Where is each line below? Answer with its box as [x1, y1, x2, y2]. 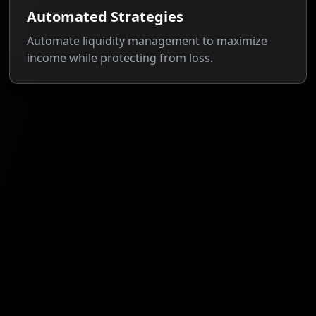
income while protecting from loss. [27, 50, 214, 66]
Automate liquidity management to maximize [27, 33, 268, 49]
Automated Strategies [27, 7, 184, 26]
